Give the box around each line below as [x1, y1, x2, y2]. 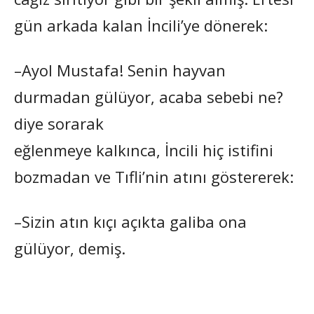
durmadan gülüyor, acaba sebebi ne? [14, 86, 283, 107]
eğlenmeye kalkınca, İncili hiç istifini [14, 139, 273, 161]
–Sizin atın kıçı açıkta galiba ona [14, 210, 247, 232]
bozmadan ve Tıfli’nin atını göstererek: [14, 165, 294, 187]
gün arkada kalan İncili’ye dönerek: [14, 14, 268, 36]
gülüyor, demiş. [14, 237, 125, 259]
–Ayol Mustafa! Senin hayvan [14, 59, 226, 81]
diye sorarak [14, 112, 104, 134]
